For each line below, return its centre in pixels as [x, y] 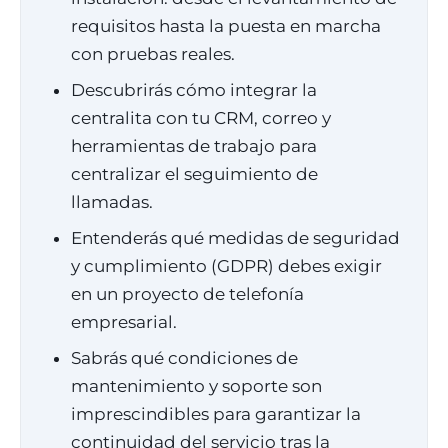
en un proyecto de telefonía [187, 294]
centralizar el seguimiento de [194, 174]
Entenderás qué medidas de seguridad [235, 238]
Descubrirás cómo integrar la [194, 90]
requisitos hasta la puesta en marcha [226, 26]
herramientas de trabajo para [194, 146]
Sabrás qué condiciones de [184, 358]
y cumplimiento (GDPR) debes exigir [226, 266]
